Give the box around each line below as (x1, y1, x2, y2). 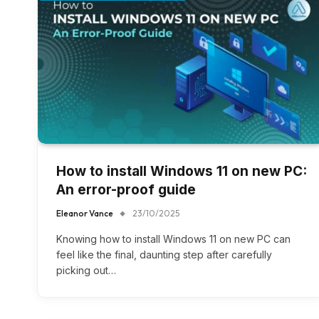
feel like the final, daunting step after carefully (56, 249, 272, 261)
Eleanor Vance (56, 208, 113, 219)
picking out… (56, 264, 116, 276)
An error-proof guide (56, 182, 196, 198)
